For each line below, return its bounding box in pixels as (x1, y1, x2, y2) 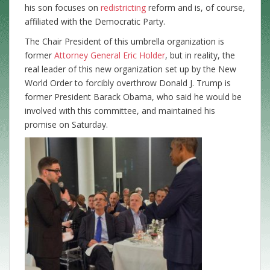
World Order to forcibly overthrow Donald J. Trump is (25, 77, 231, 89)
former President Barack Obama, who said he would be (25, 90, 242, 102)
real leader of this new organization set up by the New (25, 63, 236, 75)
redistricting (101, 1, 146, 13)
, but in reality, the (165, 49, 235, 61)
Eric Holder (123, 49, 165, 61)
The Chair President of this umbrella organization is (25, 35, 224, 47)
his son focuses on (25, 1, 101, 13)
